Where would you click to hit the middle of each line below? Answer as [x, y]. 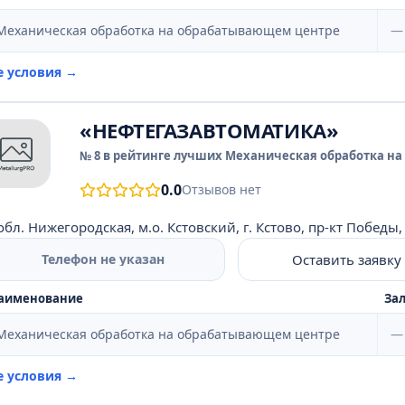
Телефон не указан [104, 259]
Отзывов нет [221, 189]
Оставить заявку [347, 259]
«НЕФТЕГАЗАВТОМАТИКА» [209, 130]
